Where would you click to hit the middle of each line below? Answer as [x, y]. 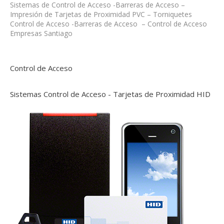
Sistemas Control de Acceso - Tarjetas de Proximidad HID [110, 94]
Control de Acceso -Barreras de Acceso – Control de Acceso [108, 24]
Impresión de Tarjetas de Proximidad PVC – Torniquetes [101, 14]
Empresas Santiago [41, 33]
